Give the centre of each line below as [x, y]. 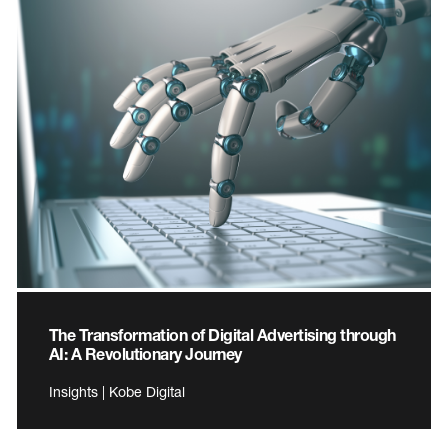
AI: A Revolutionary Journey [145, 353]
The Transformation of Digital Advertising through [222, 334]
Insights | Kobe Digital [117, 391]
